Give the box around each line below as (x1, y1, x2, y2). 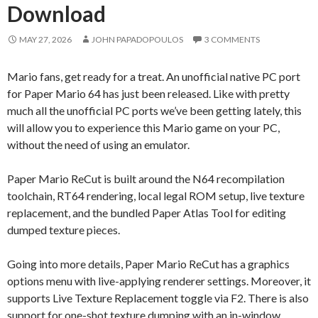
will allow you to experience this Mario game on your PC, (7, 120, 280, 134)
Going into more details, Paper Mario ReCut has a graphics (7, 256, 290, 270)
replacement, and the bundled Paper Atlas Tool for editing (7, 205, 286, 219)
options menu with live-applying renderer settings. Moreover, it (7, 273, 311, 287)
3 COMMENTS (204, 33, 260, 45)
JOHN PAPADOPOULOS (92, 33, 183, 45)
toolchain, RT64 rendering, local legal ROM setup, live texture (7, 188, 305, 202)
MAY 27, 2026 (19, 33, 72, 45)
